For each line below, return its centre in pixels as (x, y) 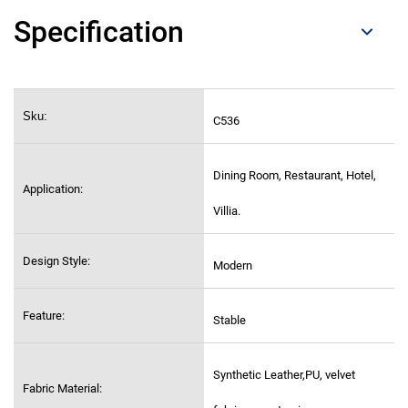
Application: (53, 189)
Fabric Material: (62, 389)
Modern (233, 266)
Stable (229, 321)
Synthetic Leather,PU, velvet (284, 375)
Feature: (44, 316)
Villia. (227, 211)
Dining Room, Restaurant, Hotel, (295, 176)
